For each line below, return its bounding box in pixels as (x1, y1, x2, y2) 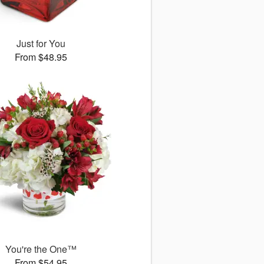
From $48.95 (14, 50, 67, 64)
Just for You (16, 37, 65, 51)
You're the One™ (5, 242, 77, 256)
